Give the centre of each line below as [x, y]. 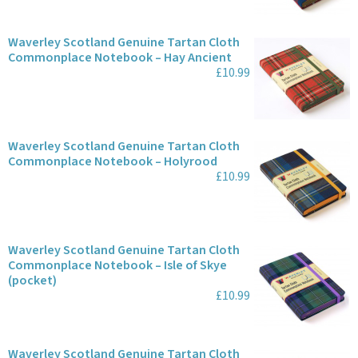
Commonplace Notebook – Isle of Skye [117, 265]
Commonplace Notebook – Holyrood [113, 161]
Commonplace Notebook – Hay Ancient [120, 58]
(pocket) [32, 280]
